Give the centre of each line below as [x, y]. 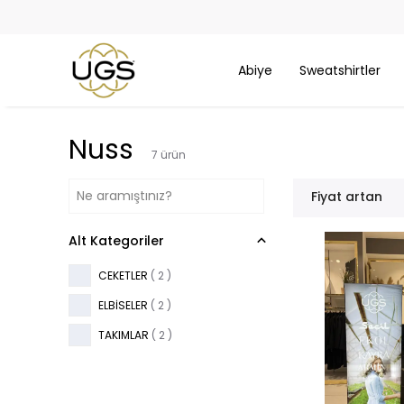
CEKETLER [123, 275]
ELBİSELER [123, 305]
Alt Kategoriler [116, 241]
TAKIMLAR [124, 335]
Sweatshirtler [340, 70]
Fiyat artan [347, 197]
